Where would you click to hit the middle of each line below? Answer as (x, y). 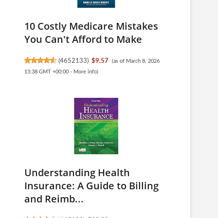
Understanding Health (77, 173)
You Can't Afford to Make (83, 39)
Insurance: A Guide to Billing (91, 186)
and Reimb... (54, 199)
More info (85, 72)
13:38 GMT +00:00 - (49, 72)
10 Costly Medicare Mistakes (91, 26)
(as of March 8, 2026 (136, 61)
